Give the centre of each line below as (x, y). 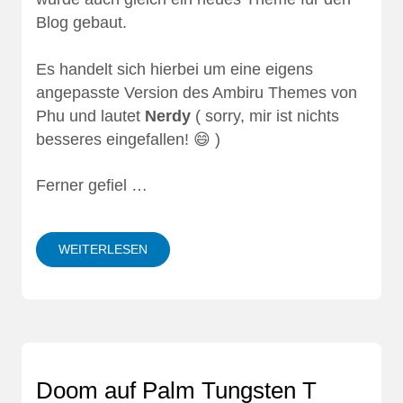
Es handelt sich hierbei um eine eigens (175, 69)
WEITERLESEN (103, 250)
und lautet (105, 116)
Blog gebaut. (81, 23)
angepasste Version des (124, 92)
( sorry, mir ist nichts (265, 116)
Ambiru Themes (269, 92)
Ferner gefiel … (92, 186)
